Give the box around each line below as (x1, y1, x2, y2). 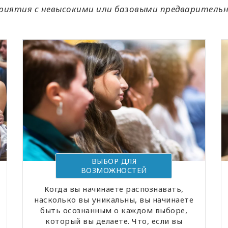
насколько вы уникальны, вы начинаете (34, 194, 194, 205)
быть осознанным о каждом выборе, (40, 205, 188, 216)
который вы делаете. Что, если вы (45, 216, 183, 226)
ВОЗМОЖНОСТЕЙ (80, 165, 147, 176)
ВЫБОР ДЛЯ (91, 156, 137, 166)
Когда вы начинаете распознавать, (44, 184, 184, 194)
